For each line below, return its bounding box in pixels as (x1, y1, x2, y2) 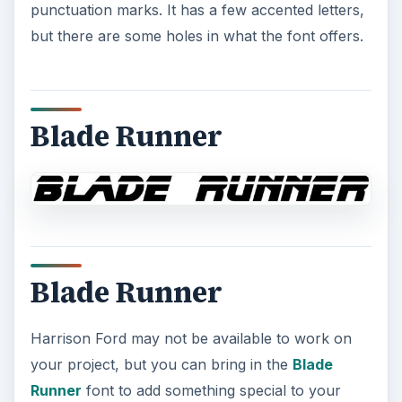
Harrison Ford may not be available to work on (30, 328, 352, 347)
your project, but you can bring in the (30, 354, 293, 373)
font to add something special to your (81, 380, 341, 399)
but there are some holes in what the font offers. (30, 27, 363, 46)
